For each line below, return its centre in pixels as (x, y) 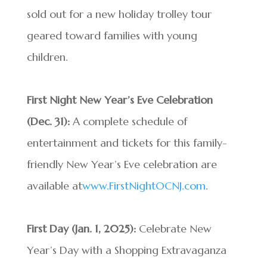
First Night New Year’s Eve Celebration (119, 100)
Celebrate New (173, 229)
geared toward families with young (112, 35)
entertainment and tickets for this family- (127, 143)
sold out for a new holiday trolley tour (119, 14)
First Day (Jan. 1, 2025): (81, 229)
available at (54, 186)
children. (47, 57)
